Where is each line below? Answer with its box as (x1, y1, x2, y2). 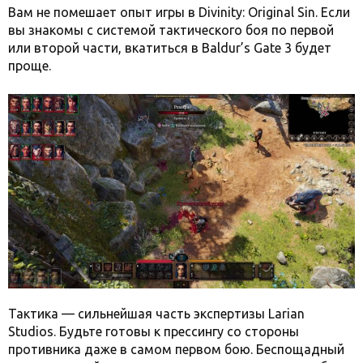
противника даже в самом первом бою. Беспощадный (8, 342, 344, 357)
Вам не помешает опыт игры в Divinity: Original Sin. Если (8, 4, 350, 19)
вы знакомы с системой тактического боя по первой (8, 22, 334, 37)
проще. (8, 58, 51, 73)
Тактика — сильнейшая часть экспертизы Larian (8, 306, 305, 322)
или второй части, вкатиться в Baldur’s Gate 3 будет (8, 40, 331, 55)
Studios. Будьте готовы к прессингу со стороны (8, 324, 299, 340)
